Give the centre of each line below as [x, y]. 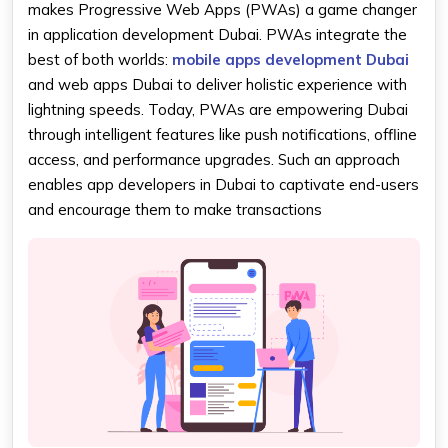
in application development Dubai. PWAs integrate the [217, 34]
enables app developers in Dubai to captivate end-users [223, 184]
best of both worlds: [100, 59]
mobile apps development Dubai [290, 59]
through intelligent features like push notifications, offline [222, 134]
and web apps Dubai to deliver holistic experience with [217, 84]
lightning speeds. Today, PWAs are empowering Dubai [218, 109]
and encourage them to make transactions [175, 209]
